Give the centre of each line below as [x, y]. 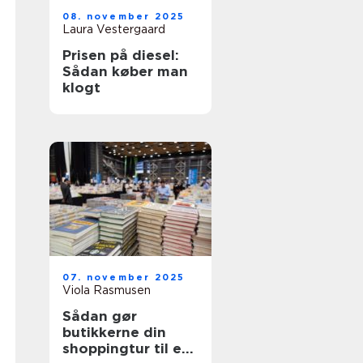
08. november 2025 [124, 16]
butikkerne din [114, 332]
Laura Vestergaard [114, 29]
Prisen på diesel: [121, 55]
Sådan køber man [125, 71]
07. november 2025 [124, 277]
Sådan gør [100, 316]
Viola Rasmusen [107, 290]
